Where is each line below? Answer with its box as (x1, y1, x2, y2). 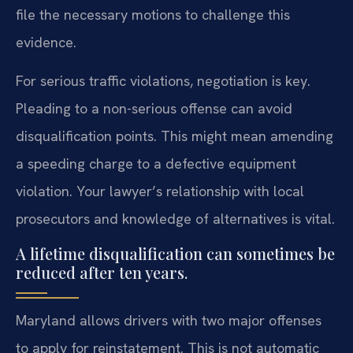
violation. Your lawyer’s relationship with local (16, 182, 304, 201)
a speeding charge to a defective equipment (16, 154, 296, 173)
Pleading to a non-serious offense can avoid (16, 99, 292, 118)
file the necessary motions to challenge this (16, 5, 290, 24)
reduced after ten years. (16, 261, 188, 283)
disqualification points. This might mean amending (16, 127, 333, 146)
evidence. (16, 32, 76, 51)
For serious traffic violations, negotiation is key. (16, 72, 310, 91)
